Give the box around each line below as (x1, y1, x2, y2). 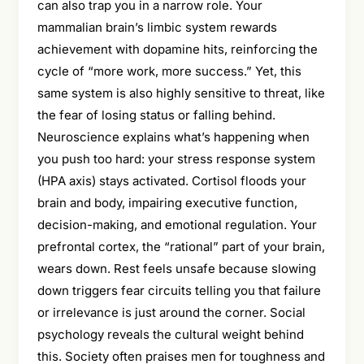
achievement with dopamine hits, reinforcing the (37, 41, 318, 57)
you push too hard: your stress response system (37, 150, 315, 167)
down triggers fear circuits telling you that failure (37, 282, 321, 298)
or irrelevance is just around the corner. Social (37, 304, 305, 320)
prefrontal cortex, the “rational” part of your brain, (37, 238, 325, 254)
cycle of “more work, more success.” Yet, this (37, 63, 301, 79)
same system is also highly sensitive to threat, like (37, 84, 325, 101)
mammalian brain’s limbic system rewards (37, 19, 277, 35)
